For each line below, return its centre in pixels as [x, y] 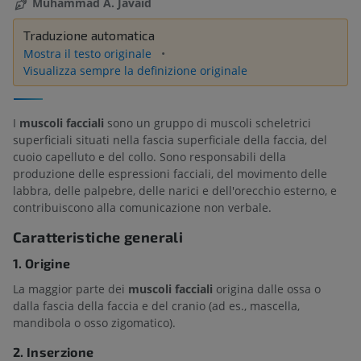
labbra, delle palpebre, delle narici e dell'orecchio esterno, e [175, 190]
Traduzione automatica [89, 35]
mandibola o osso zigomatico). [94, 322]
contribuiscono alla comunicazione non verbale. [142, 207]
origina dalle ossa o [267, 288]
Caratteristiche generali [98, 237]
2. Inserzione [54, 351]
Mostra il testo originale [89, 54]
